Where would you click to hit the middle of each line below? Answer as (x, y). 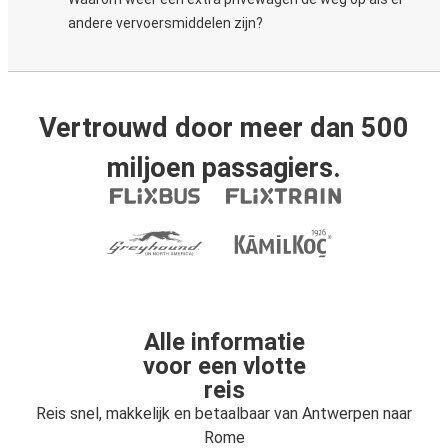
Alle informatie (224, 342)
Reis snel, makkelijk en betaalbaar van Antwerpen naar (224, 413)
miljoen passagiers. (224, 168)
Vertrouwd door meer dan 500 (224, 128)
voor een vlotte (224, 366)
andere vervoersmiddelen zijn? (165, 23)
